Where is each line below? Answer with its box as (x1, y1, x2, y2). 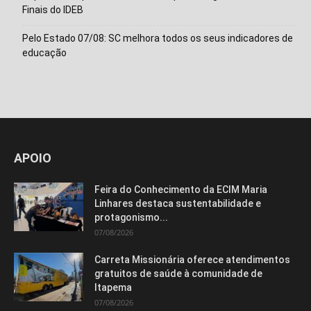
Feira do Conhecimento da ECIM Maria (94, 183, 267, 195)
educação (22, 47, 67, 58)
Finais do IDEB (22, 3, 83, 15)
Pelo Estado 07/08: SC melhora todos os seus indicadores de (22, 32, 293, 44)
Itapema (94, 281, 132, 293)
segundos (180, 99, 228, 111)
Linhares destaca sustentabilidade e (94, 197, 261, 209)
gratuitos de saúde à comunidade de (94, 267, 262, 279)
